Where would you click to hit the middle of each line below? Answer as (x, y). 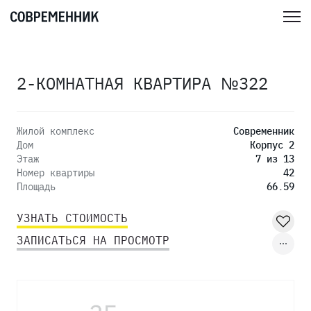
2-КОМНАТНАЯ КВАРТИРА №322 (142, 83)
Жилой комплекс (56, 131)
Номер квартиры (56, 173)
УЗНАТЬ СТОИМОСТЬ (72, 218)
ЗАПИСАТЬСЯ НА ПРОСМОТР (93, 240)
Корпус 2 (272, 145)
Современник (264, 131)
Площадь (36, 187)
